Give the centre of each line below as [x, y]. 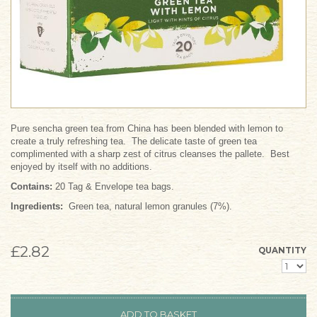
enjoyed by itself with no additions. [81, 167]
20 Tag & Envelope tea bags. [113, 186]
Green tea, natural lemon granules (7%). [149, 206]
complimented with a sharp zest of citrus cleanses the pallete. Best [150, 154]
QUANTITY [282, 250]
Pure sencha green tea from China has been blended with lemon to [147, 128]
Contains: [31, 186]
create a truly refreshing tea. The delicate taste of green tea [134, 141]
